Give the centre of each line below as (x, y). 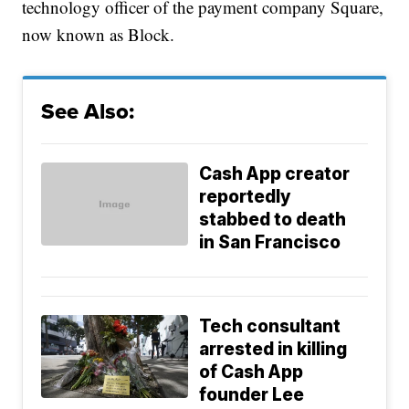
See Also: (88, 112)
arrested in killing (273, 350)
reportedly (246, 197)
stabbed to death (273, 220)
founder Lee (252, 395)
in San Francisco (270, 243)
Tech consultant (270, 327)
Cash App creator (275, 174)
